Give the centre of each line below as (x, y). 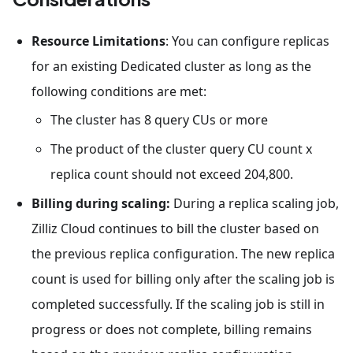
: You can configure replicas (247, 41)
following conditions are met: (119, 91)
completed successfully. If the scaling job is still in (178, 304)
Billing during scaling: (101, 203)
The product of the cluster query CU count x (181, 149)
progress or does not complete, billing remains (172, 329)
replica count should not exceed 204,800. (172, 175)
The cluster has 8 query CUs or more (159, 120)
